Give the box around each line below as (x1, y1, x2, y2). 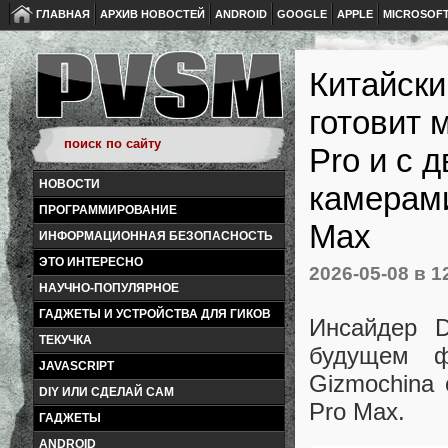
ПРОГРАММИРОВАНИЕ (39, 203, 177, 217)
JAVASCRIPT (39, 359, 114, 373)
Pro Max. (309, 398, 405, 426)
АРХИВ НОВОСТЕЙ (100, 8, 205, 20)
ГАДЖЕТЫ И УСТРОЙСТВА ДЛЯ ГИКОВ (39, 307, 271, 321)
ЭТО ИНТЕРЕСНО (39, 255, 143, 269)
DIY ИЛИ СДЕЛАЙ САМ (39, 385, 174, 399)
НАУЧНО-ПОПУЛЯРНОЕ (39, 281, 179, 295)
